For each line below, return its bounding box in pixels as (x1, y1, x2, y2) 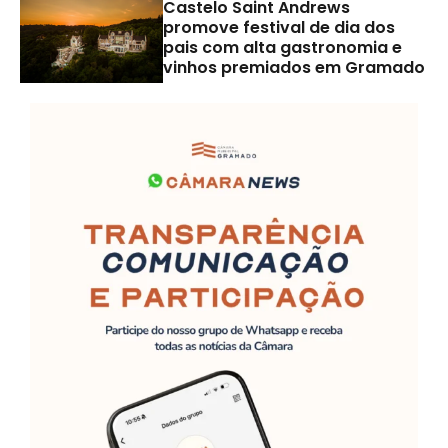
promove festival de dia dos (162, 16, 395, 40)
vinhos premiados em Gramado (162, 56, 425, 80)
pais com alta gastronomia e (162, 36, 402, 60)
